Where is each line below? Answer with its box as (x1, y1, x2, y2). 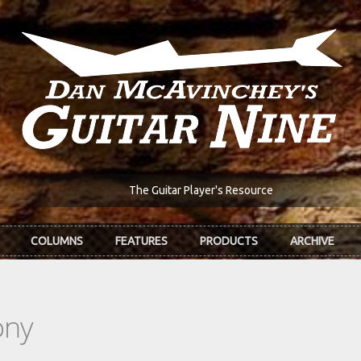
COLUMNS (31, 234, 83, 248)
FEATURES (115, 234, 168, 248)
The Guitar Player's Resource (128, 184, 273, 197)
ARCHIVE (290, 234, 334, 248)
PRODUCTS (200, 234, 258, 248)
